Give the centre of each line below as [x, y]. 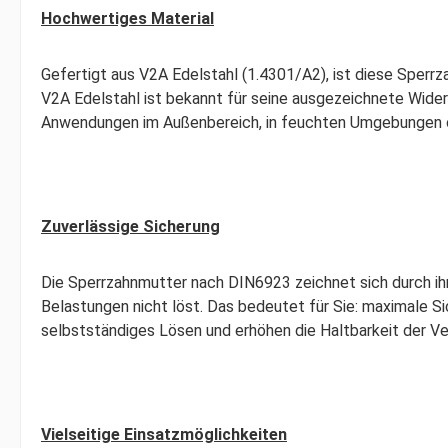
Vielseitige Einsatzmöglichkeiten [164, 434]
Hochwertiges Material [127, 18]
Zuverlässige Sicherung [130, 226]
